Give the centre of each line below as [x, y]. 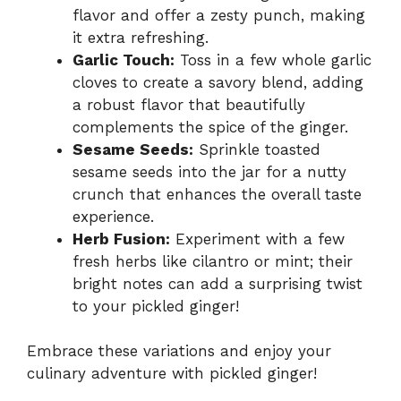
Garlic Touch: [124, 60]
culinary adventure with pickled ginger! [172, 374]
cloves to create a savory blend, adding [218, 82]
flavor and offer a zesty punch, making [219, 15]
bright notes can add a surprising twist [218, 283]
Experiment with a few [257, 239]
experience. [113, 216]
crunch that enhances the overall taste [217, 194]
